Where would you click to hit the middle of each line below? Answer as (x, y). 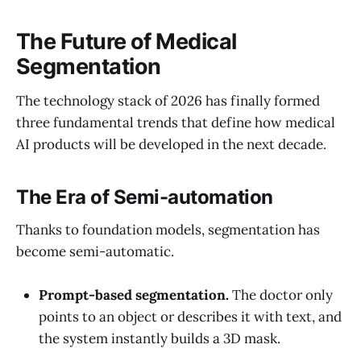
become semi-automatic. (95, 251)
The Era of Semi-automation (145, 197)
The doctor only (281, 295)
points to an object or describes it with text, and (190, 316)
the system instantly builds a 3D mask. (160, 338)
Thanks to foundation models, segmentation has (168, 229)
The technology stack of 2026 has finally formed (168, 101)
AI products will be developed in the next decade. (171, 145)
